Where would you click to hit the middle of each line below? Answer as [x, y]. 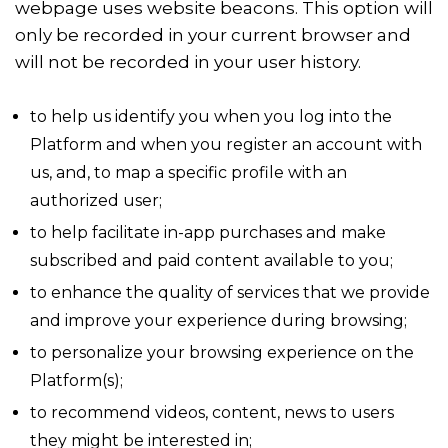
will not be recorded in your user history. [188, 62]
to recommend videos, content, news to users [212, 412]
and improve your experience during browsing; [218, 320]
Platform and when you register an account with [226, 144]
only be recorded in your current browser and [213, 35]
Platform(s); [76, 380]
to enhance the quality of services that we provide [230, 292]
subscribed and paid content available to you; [211, 260]
